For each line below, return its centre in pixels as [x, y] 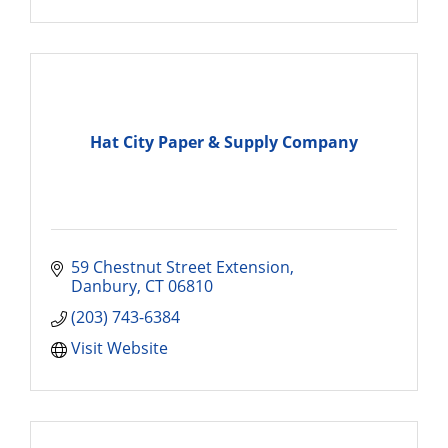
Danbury [104, 286]
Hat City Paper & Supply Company [224, 141]
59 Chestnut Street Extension [180, 267]
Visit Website [119, 348]
